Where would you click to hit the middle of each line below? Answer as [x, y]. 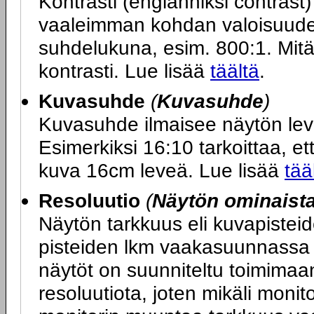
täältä [235, 71]
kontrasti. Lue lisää [124, 71]
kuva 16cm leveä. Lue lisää [162, 170]
